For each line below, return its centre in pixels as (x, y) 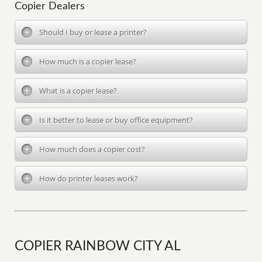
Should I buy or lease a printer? (93, 32)
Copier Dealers (50, 6)
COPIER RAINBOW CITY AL (98, 246)
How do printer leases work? (89, 178)
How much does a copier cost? (92, 149)
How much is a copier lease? (88, 61)
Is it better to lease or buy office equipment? (116, 120)
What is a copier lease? (78, 91)
